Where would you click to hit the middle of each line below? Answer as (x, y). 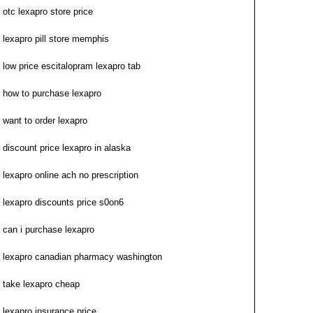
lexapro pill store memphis (56, 39)
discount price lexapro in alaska (67, 148)
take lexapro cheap (41, 284)
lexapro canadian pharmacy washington (82, 257)
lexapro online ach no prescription (71, 175)
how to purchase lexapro (52, 93)
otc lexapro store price (48, 12)
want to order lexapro (45, 121)
